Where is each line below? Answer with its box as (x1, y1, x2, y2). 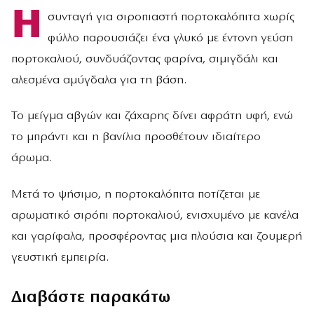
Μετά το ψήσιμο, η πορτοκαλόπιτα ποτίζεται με (11, 188, 260, 200)
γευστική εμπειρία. (11, 251, 109, 264)
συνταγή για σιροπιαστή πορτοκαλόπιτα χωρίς (47, 11, 294, 23)
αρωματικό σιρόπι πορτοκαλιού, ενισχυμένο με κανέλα (11, 209, 299, 221)
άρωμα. (11, 152, 52, 165)
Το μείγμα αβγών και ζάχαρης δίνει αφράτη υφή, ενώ (11, 110, 293, 123)
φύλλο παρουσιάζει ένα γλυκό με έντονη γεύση (47, 32, 293, 44)
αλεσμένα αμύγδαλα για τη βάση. (11, 74, 186, 86)
